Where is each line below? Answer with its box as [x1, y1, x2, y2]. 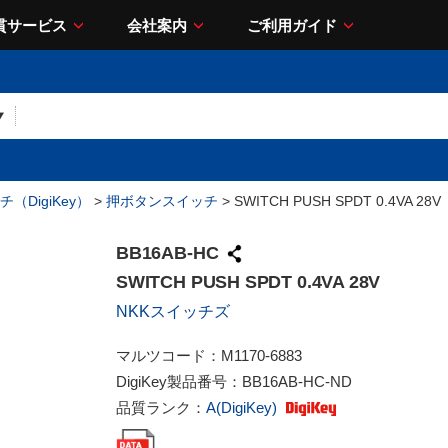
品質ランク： [116, 399, 206, 416]
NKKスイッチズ [116, 303, 230, 320]
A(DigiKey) [206, 399, 281, 416]
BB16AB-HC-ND [242, 373, 352, 390]
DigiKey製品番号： [116, 373, 242, 390]
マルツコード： [116, 347, 221, 364]
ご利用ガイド [247, 16, 337, 34]
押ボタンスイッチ [106, 193, 218, 209]
